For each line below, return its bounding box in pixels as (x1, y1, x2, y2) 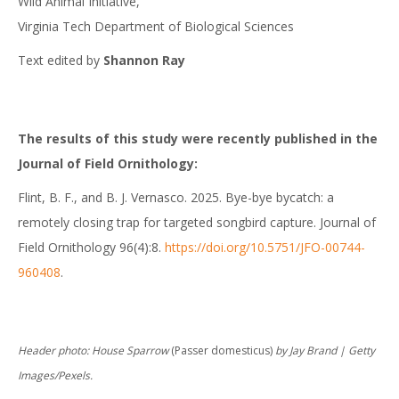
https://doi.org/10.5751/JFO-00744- (165, 239, 365, 256)
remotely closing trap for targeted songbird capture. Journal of (18, 214, 376, 231)
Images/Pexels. (18, 368, 93, 383)
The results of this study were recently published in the (18, 130, 378, 147)
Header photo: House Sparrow (18, 343, 168, 358)
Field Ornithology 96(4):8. (18, 239, 165, 256)
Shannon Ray (103, 52, 185, 69)
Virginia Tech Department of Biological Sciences (18, 18, 294, 35)
